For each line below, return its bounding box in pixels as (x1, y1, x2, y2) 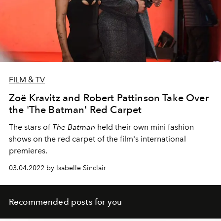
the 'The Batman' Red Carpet (9, 103, 142, 115)
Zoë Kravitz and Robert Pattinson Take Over (9, 91, 209, 104)
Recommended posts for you (9, 196, 122, 207)
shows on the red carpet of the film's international (9, 134, 186, 144)
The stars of (9, 122, 52, 132)
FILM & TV (9, 74, 45, 84)
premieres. (9, 146, 47, 155)
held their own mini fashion (95, 122, 194, 132)
